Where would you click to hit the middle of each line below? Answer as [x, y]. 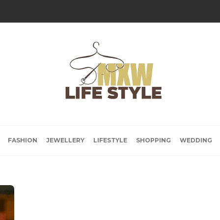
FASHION [23, 140]
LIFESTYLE [110, 140]
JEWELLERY [65, 140]
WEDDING [196, 140]
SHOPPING [153, 140]
